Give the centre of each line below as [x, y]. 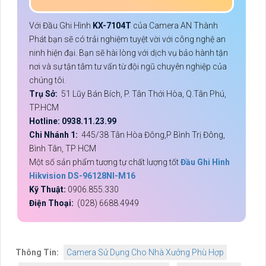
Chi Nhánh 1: [54, 135]
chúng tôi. [47, 80]
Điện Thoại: [52, 203]
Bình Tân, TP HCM [63, 149]
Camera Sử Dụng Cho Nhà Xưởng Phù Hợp [145, 253]
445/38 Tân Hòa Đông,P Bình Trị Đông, [152, 135]
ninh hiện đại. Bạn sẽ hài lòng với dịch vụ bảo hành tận [129, 53]
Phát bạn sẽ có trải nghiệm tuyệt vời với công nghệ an [127, 39]
